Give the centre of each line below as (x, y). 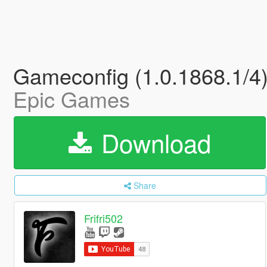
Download (152, 142)
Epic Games (71, 99)
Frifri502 (104, 218)
